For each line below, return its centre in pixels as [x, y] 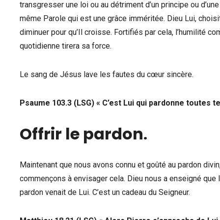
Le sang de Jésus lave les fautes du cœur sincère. [107, 74]
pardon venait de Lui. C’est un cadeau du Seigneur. [105, 192]
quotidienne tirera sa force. [66, 46]
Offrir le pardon [82, 134]
